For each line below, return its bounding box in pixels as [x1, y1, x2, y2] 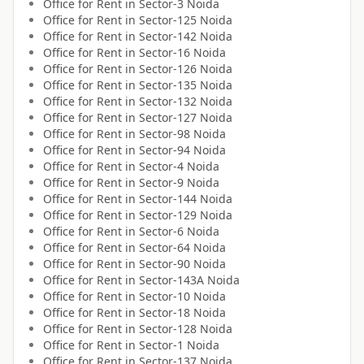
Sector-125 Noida [139, 12, 232, 28]
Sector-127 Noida [139, 110, 232, 126]
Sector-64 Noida [139, 240, 226, 256]
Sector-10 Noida [139, 288, 226, 305]
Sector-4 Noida [139, 158, 219, 175]
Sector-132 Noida [139, 93, 232, 110]
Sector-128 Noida [139, 321, 232, 337]
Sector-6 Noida [139, 223, 219, 240]
